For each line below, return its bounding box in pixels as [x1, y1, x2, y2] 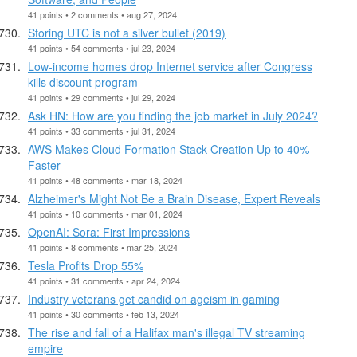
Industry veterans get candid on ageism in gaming [28, 290, 280, 307]
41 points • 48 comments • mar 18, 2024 [28, 173, 182, 186]
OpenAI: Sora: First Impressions [28, 223, 190, 240]
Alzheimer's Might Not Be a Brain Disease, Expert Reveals [28, 190, 320, 206]
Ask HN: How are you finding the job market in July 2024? [28, 107, 318, 124]
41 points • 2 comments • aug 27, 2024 [28, 7, 177, 21]
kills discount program [28, 73, 138, 90]
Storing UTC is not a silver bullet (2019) [28, 24, 226, 41]
